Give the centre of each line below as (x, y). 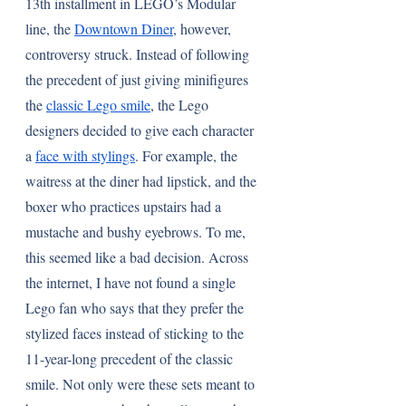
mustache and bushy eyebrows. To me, (137, 232)
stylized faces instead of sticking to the (136, 333)
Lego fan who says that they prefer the (136, 308)
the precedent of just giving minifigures (139, 79)
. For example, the (188, 155)
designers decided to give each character (141, 130)
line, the (50, 29)
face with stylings (85, 155)
